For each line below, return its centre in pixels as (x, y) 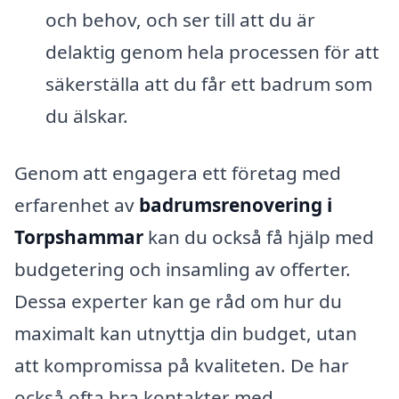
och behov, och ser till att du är (180, 19)
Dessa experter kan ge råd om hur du (178, 301)
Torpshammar (79, 236)
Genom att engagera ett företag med (178, 172)
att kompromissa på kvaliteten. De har (182, 365)
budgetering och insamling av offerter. (183, 269)
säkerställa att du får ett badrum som (208, 83)
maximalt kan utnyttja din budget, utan (186, 333)
